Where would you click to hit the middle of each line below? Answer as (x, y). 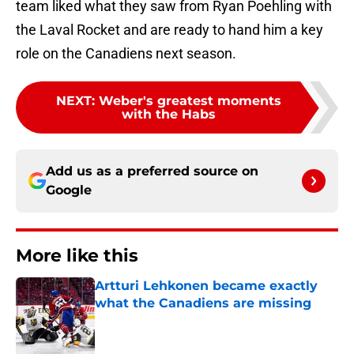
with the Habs (168, 115)
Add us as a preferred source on (152, 171)
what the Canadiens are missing (203, 303)
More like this (77, 256)
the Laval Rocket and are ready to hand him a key (169, 30)
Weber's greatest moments (190, 101)
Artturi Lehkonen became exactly (206, 286)
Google (69, 190)
